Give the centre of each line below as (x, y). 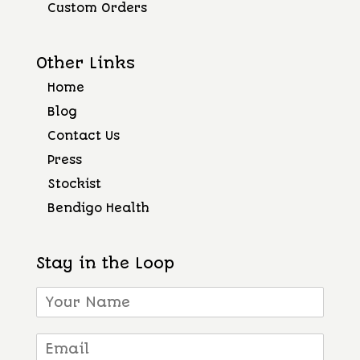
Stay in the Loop (105, 264)
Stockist (74, 184)
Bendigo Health (98, 209)
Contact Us (83, 136)
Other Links (85, 63)
